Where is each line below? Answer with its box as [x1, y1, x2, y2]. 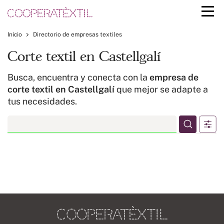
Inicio [7, 31, 22, 38]
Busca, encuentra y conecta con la [7, 72, 149, 82]
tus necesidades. [7, 96, 77, 106]
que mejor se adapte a [114, 84, 208, 94]
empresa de [149, 72, 198, 82]
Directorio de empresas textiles [33, 31, 122, 38]
